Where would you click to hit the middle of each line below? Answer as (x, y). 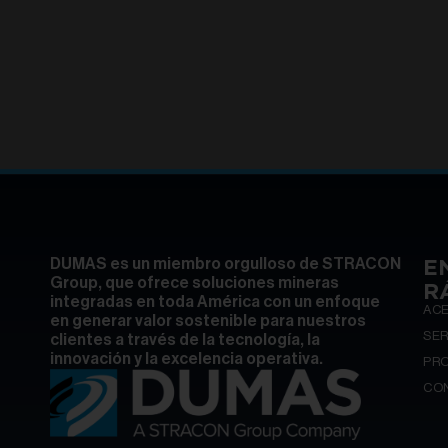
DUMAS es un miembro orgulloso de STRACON (225, 263)
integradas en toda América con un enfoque (215, 301)
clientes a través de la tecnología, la (185, 339)
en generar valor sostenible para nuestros (208, 320)
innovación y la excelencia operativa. (186, 358)
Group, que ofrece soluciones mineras (194, 282)
